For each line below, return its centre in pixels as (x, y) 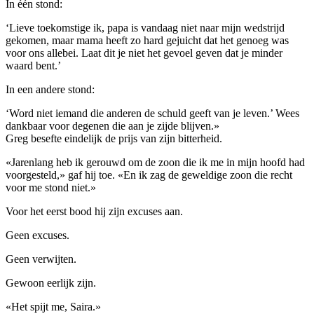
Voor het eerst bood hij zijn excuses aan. (94, 211)
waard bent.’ (33, 65)
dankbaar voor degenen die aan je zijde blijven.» (112, 125)
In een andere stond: (50, 89)
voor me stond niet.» (51, 187)
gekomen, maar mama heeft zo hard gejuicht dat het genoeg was (147, 40)
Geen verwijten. (41, 259)
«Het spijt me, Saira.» (53, 306)
